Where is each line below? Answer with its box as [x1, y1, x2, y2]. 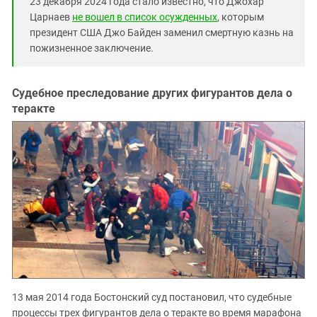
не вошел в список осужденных [72, 11, 217, 23]
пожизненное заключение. [30, 42, 154, 54]
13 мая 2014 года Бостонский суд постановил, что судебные [12, 291, 292, 303]
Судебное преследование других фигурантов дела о [12, 86, 292, 100]
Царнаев [30, 11, 72, 23]
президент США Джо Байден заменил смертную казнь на [30, 26, 294, 38]
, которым [217, 11, 264, 23]
